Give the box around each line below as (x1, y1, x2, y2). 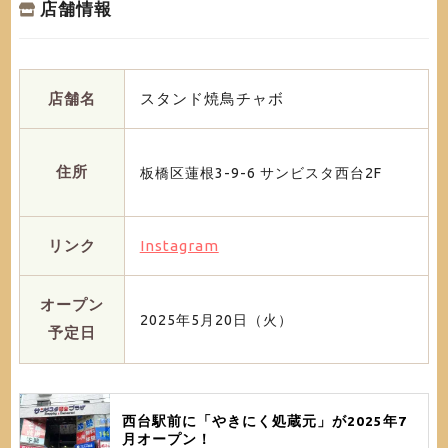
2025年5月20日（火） (139, 311, 293, 328)
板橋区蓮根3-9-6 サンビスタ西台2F (139, 164, 382, 181)
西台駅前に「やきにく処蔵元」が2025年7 (121, 412, 407, 429)
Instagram (139, 237, 219, 255)
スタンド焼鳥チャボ (139, 90, 284, 108)
